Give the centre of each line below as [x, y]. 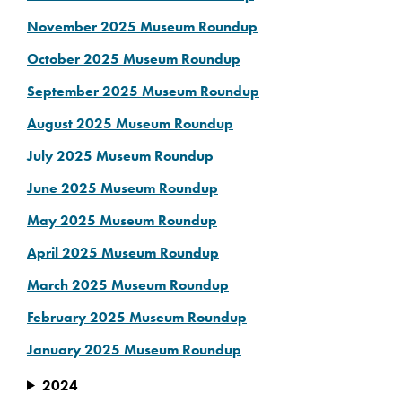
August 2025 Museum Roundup [130, 123]
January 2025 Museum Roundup [134, 349]
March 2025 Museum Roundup [128, 284]
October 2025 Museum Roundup [134, 58]
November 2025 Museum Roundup [142, 26]
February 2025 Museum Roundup [137, 317]
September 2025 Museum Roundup [143, 91]
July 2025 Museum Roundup [120, 155]
